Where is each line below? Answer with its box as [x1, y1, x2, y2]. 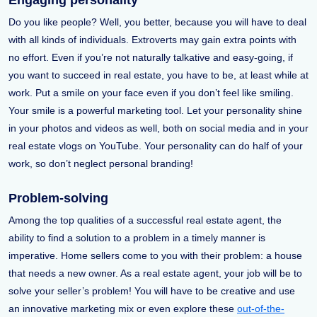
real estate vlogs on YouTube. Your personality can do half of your [8, 140, 303, 152]
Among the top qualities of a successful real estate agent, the [8, 214, 282, 226]
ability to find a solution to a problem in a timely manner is [8, 232, 265, 244]
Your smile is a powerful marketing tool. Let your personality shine [8, 105, 302, 117]
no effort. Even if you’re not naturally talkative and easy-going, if [8, 52, 293, 64]
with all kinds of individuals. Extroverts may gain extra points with [8, 34, 296, 46]
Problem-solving [8, 191, 108, 206]
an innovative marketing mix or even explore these [8, 303, 237, 315]
